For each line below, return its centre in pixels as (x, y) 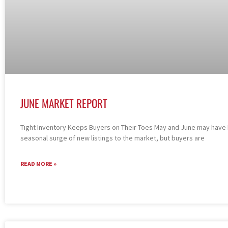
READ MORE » (38, 164)
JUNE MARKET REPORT (64, 103)
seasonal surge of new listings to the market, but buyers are (112, 138)
